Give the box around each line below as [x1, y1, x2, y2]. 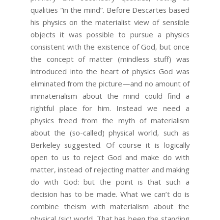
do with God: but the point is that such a [30, 177, 190, 187]
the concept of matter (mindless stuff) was [30, 54, 190, 64]
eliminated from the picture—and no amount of [30, 79, 190, 89]
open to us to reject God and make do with [30, 152, 190, 163]
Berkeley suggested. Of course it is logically [30, 140, 190, 150]
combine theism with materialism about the [30, 201, 190, 212]
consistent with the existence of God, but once [30, 42, 190, 52]
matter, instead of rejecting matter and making [30, 165, 190, 175]
